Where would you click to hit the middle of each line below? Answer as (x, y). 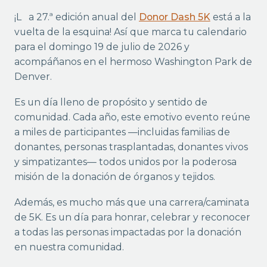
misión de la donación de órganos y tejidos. (114, 177)
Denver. (33, 77)
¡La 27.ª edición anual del (83, 17)
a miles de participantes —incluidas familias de (122, 132)
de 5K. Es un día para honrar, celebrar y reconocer (132, 218)
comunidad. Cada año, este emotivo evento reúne (132, 117)
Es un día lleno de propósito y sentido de (111, 103)
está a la (230, 17)
